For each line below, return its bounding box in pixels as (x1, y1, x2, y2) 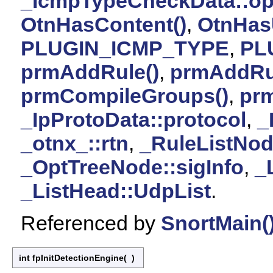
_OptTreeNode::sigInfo (21, 155, 244, 179)
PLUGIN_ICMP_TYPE (21, 36, 229, 60)
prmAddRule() (21, 60, 159, 83)
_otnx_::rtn (21, 131, 129, 155)
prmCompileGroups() (21, 83, 229, 107)
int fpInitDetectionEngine (19, 252, 124, 263)
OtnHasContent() (21, 12, 186, 36)
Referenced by (21, 211, 161, 235)
